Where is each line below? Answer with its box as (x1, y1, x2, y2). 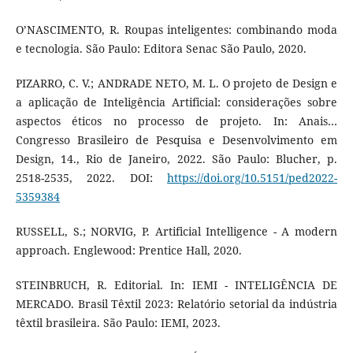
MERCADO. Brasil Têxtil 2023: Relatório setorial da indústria (15, 295, 338, 311)
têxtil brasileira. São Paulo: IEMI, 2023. (15, 314, 221, 330)
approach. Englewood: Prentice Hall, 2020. (15, 242, 242, 258)
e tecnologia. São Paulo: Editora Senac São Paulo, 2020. (15, 40, 307, 56)
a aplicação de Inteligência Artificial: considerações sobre (15, 94, 338, 110)
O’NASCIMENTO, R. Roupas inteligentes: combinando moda (15, 21, 338, 37)
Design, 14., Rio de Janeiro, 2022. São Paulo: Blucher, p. (15, 150, 338, 166)
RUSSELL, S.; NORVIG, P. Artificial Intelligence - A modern (15, 223, 338, 239)
